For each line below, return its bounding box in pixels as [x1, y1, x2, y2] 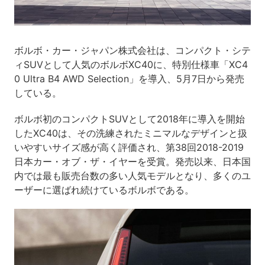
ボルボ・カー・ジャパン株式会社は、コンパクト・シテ [14, 44, 251, 56]
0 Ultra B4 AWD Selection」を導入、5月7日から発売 [14, 72, 244, 85]
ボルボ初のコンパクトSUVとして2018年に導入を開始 [14, 112, 245, 125]
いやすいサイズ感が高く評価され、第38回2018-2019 [14, 141, 244, 153]
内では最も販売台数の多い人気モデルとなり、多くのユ [14, 169, 251, 182]
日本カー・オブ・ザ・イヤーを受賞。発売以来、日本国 [14, 155, 251, 167]
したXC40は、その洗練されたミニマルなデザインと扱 [14, 127, 247, 139]
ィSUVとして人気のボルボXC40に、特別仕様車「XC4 [14, 58, 248, 70]
